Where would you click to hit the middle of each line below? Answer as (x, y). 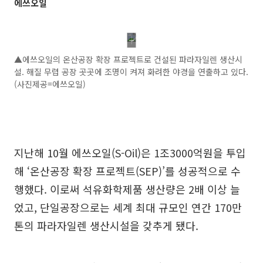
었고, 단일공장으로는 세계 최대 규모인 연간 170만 (128, 207)
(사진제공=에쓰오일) (50, 84)
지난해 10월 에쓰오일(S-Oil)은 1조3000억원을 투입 (130, 153)
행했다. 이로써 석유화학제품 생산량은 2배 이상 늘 (127, 189)
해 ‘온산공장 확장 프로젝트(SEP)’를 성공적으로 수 (127, 171)
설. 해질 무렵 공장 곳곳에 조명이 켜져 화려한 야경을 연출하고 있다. (131, 72)
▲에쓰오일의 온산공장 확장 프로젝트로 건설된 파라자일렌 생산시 (128, 59)
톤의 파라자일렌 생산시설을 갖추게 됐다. (106, 225)
